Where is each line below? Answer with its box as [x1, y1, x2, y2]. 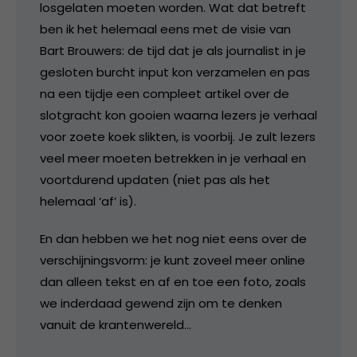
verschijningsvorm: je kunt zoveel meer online [40, 252, 305, 269]
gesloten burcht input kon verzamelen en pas [40, 64, 310, 80]
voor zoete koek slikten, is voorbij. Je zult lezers [40, 128, 316, 145]
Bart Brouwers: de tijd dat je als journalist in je [40, 42, 306, 59]
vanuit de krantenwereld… [40, 316, 191, 333]
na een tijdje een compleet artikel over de [40, 85, 289, 102]
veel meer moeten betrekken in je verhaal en [40, 150, 306, 167]
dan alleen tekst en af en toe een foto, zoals [40, 273, 306, 290]
